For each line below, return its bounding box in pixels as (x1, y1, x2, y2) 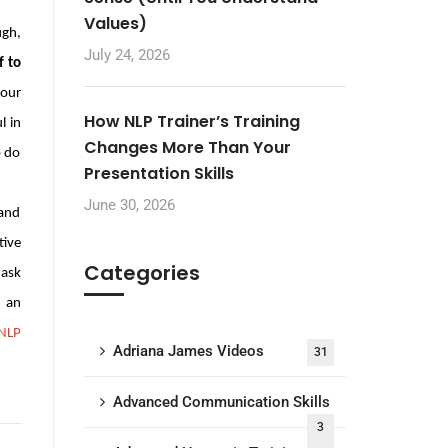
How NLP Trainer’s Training (83, 110, 300, 133)
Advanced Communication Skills (112, 393, 330, 411)
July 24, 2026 (83, 46, 170, 64)
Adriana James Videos (112, 342, 264, 360)
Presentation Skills (83, 162, 234, 185)
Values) (83, 12, 147, 35)
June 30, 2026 (83, 196, 175, 214)
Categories (83, 259, 200, 287)
